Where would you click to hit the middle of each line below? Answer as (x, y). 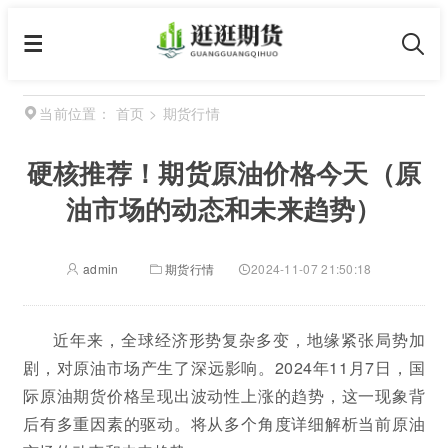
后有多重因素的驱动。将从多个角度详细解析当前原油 (224, 423)
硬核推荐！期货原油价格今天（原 (224, 172)
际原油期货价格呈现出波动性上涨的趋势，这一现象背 (224, 395)
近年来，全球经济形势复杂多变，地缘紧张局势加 (239, 339)
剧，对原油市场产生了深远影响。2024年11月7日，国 (224, 367)
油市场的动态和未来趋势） (224, 208)
